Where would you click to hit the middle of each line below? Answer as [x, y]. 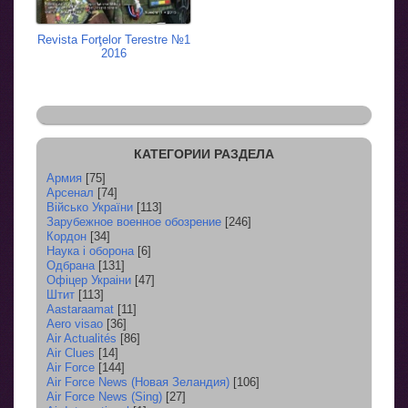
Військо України [90, 207]
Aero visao [75, 323]
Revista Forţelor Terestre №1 [113, 39]
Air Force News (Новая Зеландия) [138, 382]
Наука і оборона [90, 250]
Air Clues [71, 352]
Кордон [66, 236]
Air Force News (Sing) [104, 396]
